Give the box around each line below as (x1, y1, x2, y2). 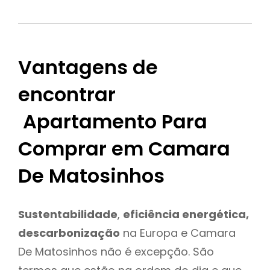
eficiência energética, (123, 206, 249, 222)
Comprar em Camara (18, 135, 230, 163)
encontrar (18, 81, 116, 108)
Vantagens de (18, 54, 158, 81)
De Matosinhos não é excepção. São (18, 243, 214, 259)
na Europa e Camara (120, 225, 236, 240)
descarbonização (18, 225, 120, 240)
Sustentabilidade (18, 206, 118, 222)
